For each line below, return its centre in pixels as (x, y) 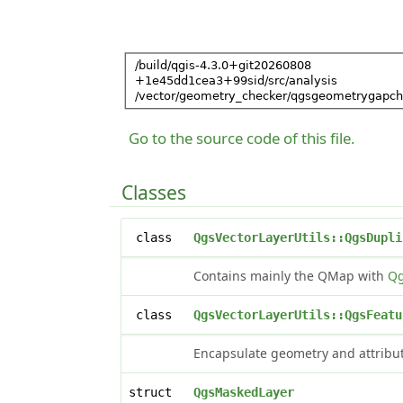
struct (158, 392)
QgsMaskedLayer (244, 392)
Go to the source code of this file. (242, 138)
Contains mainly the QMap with (291, 275)
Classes (154, 192)
